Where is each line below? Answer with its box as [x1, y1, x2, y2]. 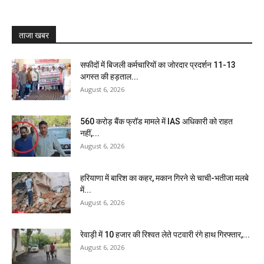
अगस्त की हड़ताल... [80, 72, 138, 81]
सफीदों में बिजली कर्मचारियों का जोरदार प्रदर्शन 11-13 [80, 60, 236, 70]
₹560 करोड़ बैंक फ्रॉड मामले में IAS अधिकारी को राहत [80, 117, 233, 126]
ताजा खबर [19, 31, 49, 40]
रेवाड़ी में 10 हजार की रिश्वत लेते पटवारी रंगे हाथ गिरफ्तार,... [80, 230, 250, 239]
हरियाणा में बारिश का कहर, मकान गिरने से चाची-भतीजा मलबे [80, 173, 249, 183]
